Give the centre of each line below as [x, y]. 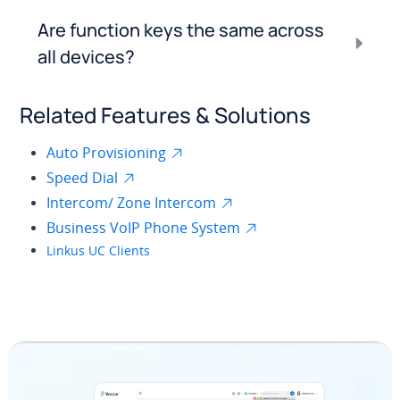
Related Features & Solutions [166, 114]
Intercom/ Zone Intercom [132, 202]
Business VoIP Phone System [144, 227]
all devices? [87, 56]
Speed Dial [83, 177]
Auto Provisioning [107, 152]
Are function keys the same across [181, 29]
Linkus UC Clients [99, 250]
